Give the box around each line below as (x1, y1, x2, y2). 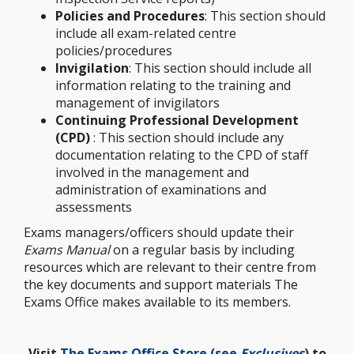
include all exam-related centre (55, 24, 236, 42)
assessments (55, 198, 132, 216)
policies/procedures (55, 42, 172, 59)
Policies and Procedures (55, 7, 205, 24)
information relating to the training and (55, 77, 291, 94)
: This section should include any (90, 129, 284, 146)
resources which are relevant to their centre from (24, 258, 316, 276)
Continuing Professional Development (55, 111, 299, 129)
